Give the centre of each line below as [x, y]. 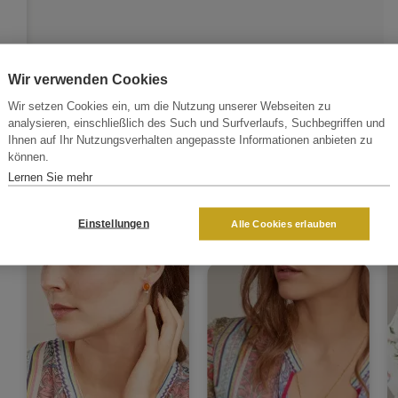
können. [28, 156]
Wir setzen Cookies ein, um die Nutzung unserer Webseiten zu [169, 105]
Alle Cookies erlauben [284, 223]
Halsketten [260, 232]
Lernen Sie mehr [50, 176]
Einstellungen [114, 223]
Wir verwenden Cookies [88, 79]
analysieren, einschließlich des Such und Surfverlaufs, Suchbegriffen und [196, 122]
